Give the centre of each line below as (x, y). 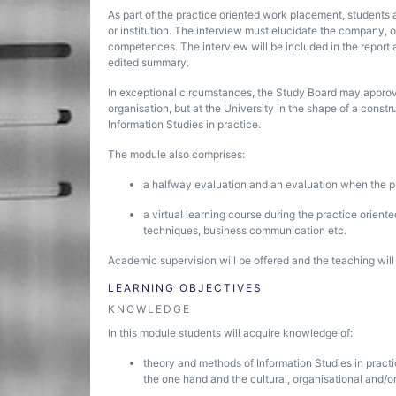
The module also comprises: (176, 154)
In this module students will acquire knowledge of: (230, 333)
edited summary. (148, 62)
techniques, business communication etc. (245, 230)
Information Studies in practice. (184, 124)
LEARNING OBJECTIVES (185, 288)
